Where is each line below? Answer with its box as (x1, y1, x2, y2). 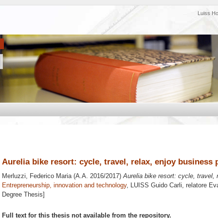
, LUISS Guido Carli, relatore (127, 182, 209, 189)
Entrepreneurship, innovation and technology (2, 182, 127, 189)
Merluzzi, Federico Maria (2, 172, 72, 180)
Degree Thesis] (2, 191, 45, 199)
